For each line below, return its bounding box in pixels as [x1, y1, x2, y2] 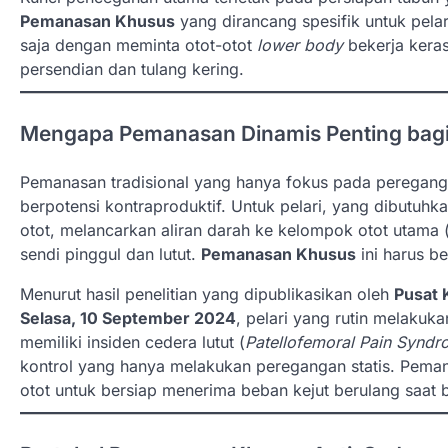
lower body [257, 35, 343, 55]
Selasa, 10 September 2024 [20, 307, 236, 328]
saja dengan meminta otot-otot [20, 35, 257, 55]
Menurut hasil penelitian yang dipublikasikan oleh [20, 283, 394, 304]
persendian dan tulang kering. [20, 59, 244, 79]
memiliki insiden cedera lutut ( [20, 331, 245, 352]
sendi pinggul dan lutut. [20, 243, 201, 264]
